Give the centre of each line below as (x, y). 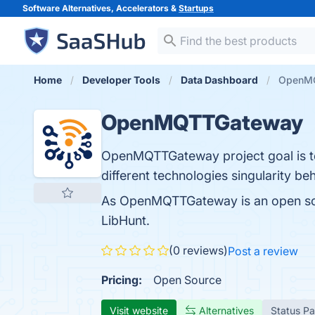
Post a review (263, 251)
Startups (196, 8)
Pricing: (122, 280)
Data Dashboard (219, 80)
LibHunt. (126, 220)
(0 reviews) (198, 250)
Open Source (187, 280)
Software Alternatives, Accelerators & (101, 8)
